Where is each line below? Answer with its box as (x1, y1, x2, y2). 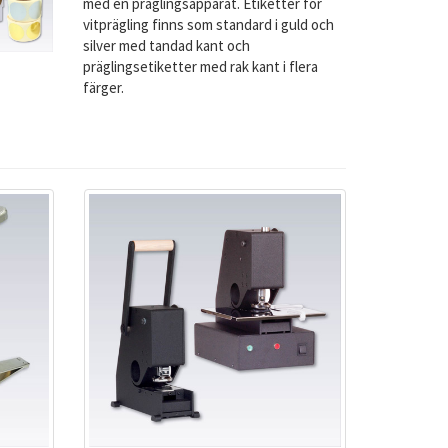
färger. (83, 78, 125, 97)
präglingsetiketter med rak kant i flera (83, 57, 319, 76)
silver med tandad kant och (83, 36, 251, 55)
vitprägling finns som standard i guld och (83, 15, 335, 34)
